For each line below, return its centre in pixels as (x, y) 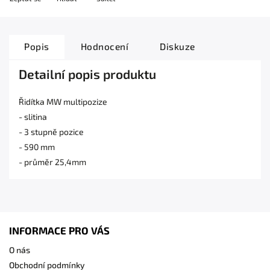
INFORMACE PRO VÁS (59, 230)
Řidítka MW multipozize (63, 102)
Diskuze (177, 46)
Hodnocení (104, 46)
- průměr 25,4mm (52, 162)
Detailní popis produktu (87, 74)
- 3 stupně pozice (51, 132)
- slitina (33, 117)
